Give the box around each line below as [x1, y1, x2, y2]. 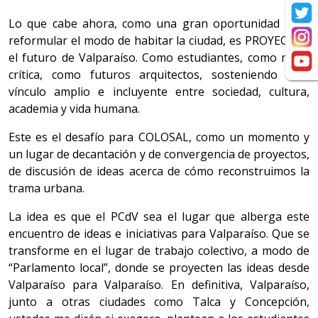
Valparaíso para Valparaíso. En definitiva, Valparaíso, [9, 277, 309, 293]
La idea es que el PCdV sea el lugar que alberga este [9, 209, 309, 225]
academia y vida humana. [9, 101, 140, 117]
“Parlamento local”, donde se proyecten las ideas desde [9, 260, 309, 276]
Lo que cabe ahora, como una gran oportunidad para [9, 16, 309, 32]
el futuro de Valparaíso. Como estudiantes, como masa [9, 50, 309, 66]
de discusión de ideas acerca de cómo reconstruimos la [9, 163, 309, 180]
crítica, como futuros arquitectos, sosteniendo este [9, 67, 309, 83]
